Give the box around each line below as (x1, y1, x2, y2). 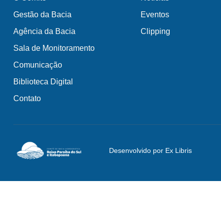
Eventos (141, 10, 169, 19)
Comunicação (13, 60, 62, 69)
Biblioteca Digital (13, 77, 73, 86)
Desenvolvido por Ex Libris (109, 146, 192, 154)
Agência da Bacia (13, 27, 75, 36)
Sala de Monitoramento (13, 43, 95, 52)
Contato (13, 94, 41, 103)
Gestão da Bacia (13, 10, 72, 19)
